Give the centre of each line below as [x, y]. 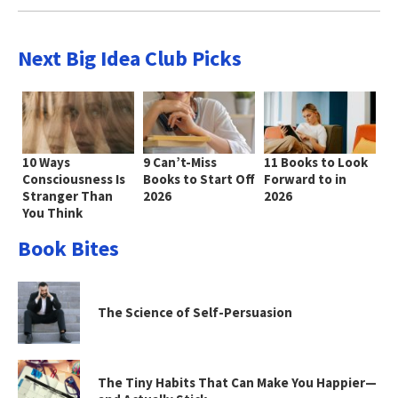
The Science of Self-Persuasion [195, 313]
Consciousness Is [74, 179]
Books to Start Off [199, 179]
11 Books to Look [315, 162]
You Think [52, 212]
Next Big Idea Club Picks [130, 58]
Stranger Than [68, 195]
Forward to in [305, 179]
